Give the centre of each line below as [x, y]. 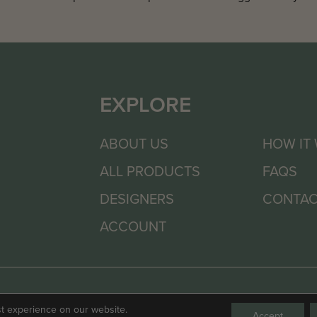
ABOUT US [134, 143]
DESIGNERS [137, 198]
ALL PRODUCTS [150, 171]
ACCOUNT [133, 226]
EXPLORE [145, 104]
